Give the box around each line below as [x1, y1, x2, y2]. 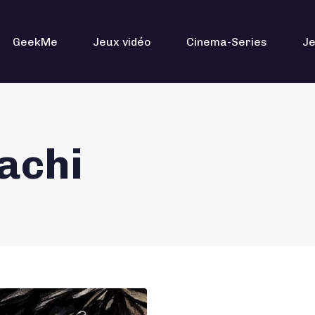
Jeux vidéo [93, 34, 151, 49]
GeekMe [13, 34, 58, 49]
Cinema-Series [186, 34, 267, 49]
